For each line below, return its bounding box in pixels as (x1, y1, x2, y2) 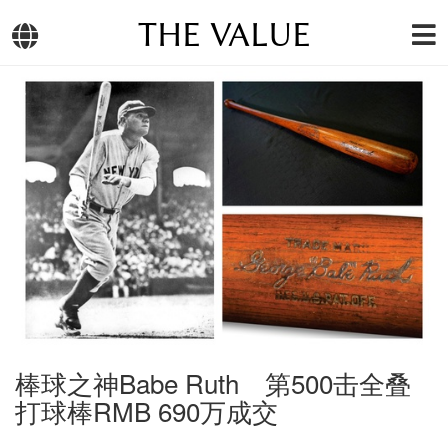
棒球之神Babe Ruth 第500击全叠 (15, 364, 411, 402)
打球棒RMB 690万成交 (15, 392, 278, 430)
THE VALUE (137, 15, 311, 55)
